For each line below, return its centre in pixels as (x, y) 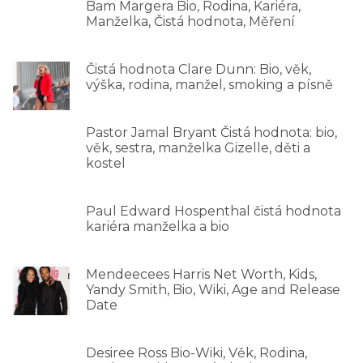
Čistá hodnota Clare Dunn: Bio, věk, (199, 69)
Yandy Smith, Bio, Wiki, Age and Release (213, 289)
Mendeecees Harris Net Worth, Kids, (201, 274)
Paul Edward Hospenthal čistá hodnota (214, 211)
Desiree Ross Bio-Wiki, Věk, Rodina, (196, 352)
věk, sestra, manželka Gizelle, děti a (198, 147)
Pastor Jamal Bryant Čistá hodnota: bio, (211, 132)
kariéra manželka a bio (158, 226)
